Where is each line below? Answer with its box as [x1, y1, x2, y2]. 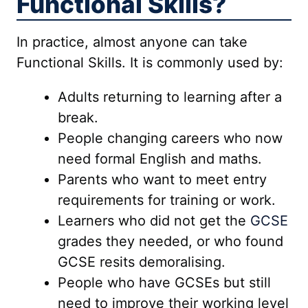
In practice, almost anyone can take [16, 34, 247, 50]
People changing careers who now [58, 130, 283, 146]
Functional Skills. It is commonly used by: [16, 54, 283, 71]
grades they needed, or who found [58, 233, 283, 250]
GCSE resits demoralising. [58, 254, 225, 270]
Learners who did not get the [58, 212, 250, 229]
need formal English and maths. [58, 151, 262, 167]
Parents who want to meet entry [58, 171, 267, 188]
